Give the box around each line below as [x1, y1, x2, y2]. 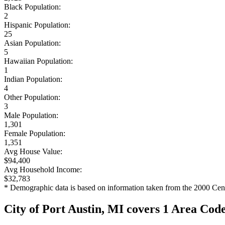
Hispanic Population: [4, 20, 70, 29]
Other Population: [4, 92, 60, 101]
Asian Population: [4, 38, 61, 47]
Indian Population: [4, 74, 62, 83]
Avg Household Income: [4, 165, 82, 174]
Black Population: [4, 2, 61, 11]
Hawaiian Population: [4, 56, 73, 65]
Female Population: [4, 129, 65, 138]
